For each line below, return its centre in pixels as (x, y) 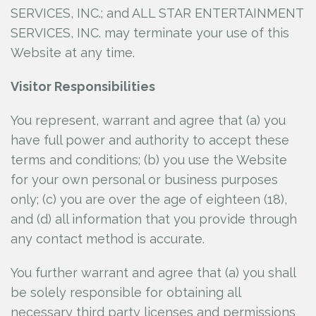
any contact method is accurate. (109, 239)
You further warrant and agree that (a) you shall (153, 273)
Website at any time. (73, 53)
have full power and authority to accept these (150, 140)
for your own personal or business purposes (144, 180)
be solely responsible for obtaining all (126, 292)
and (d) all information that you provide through (154, 219)
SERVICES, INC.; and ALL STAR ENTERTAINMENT (157, 13)
